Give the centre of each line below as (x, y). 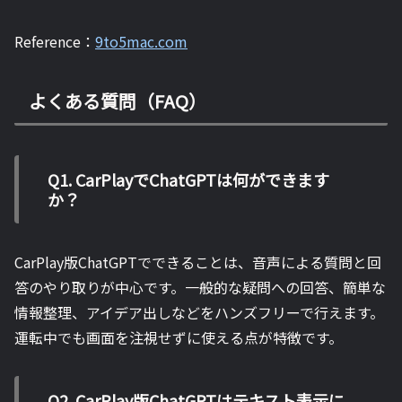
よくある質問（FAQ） (118, 101)
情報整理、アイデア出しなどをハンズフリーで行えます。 (199, 312)
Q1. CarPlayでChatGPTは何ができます (188, 179)
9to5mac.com (141, 41)
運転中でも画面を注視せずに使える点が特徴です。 (179, 337)
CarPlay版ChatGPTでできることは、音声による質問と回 (198, 262)
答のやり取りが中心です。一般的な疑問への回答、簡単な (200, 287)
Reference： (55, 41)
